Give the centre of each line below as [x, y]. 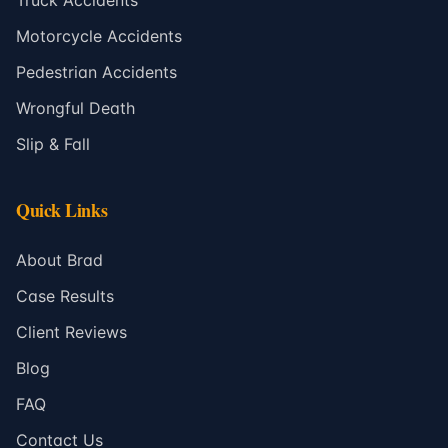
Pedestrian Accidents [96, 72]
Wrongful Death [75, 108]
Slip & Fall [53, 144]
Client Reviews [71, 332]
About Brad [59, 260]
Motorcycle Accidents [99, 36]
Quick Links [62, 210]
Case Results [65, 296]
